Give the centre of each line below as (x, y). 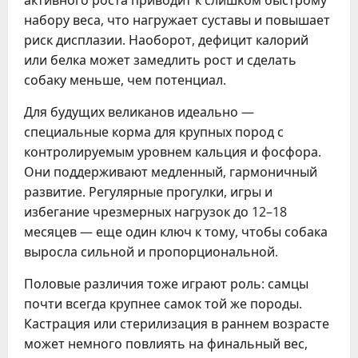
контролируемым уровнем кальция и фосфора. (173, 152)
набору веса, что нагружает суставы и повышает (177, 20)
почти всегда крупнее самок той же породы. (163, 304)
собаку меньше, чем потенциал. (125, 80)
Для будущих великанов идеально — (139, 112)
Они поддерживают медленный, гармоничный (171, 172)
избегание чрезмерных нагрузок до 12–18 (155, 212)
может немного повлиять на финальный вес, (166, 344)
